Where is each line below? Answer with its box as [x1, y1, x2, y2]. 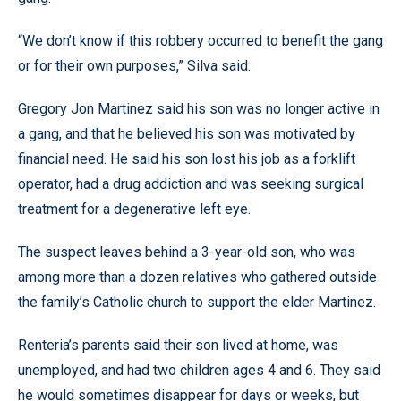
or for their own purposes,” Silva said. [18, 57, 251, 74]
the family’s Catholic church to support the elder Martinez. [18, 294, 376, 311]
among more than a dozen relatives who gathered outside [18, 269, 377, 286]
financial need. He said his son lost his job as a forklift [18, 150, 355, 167]
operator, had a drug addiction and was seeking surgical [18, 175, 363, 192]
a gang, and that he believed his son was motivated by [18, 125, 355, 142]
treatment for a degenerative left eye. [18, 200, 251, 218]
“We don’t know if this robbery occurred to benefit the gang [18, 32, 383, 49]
